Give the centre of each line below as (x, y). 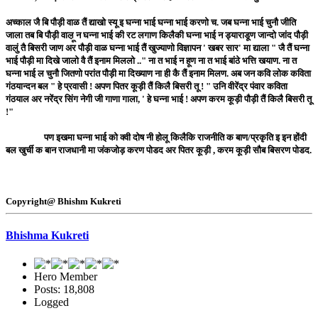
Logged (51, 302)
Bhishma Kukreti (47, 236)
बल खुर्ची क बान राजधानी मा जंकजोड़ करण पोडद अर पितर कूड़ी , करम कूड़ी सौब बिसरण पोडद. (159, 150)
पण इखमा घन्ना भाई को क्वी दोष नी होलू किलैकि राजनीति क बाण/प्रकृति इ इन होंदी (156, 138)
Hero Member (66, 276)
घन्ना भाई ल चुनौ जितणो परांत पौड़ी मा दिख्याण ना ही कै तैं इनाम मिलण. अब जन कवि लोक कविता (158, 74)
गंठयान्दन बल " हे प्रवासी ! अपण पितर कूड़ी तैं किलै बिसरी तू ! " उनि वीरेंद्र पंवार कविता (147, 87)
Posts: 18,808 (64, 289)
